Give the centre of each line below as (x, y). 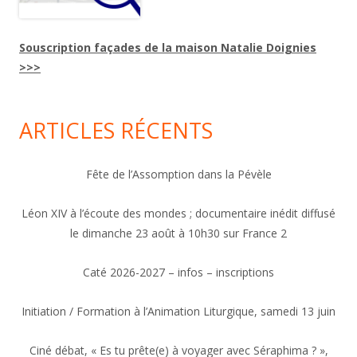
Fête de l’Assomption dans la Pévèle (178, 174)
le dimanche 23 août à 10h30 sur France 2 (178, 233)
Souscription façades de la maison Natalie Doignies (168, 47)
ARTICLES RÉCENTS (116, 130)
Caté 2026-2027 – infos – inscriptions (178, 272)
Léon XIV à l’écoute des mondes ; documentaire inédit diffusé (178, 213)
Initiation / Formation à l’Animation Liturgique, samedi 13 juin (178, 311)
